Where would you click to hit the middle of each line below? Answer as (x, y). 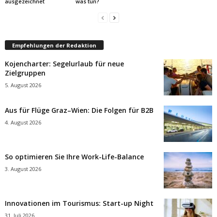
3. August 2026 (23, 169)
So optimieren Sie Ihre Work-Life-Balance (74, 156)
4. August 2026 (23, 122)
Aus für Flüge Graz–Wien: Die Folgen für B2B (79, 110)
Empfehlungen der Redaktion (54, 45)
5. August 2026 (23, 85)
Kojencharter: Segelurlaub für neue (64, 63)
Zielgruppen (25, 73)
